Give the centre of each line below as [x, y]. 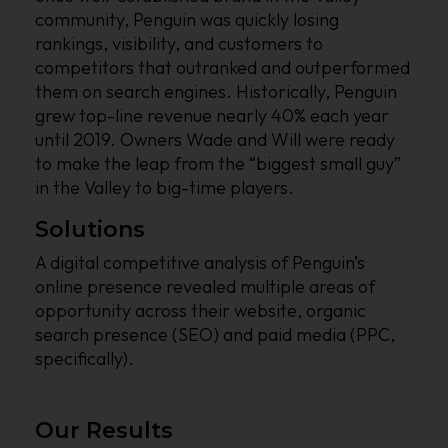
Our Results [104, 430]
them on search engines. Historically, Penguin [216, 91]
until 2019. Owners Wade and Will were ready [215, 139]
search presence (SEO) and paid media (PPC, [215, 334]
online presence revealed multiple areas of [205, 286]
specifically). [84, 358]
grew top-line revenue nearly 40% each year [212, 115]
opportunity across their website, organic [200, 310]
